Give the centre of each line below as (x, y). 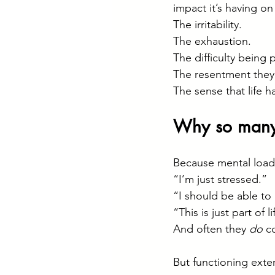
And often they (211, 229)
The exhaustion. (212, 41)
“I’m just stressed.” (220, 179)
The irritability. (207, 25)
